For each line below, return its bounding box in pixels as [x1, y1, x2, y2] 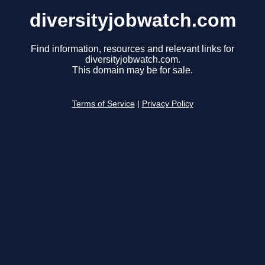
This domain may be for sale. [72, 65, 193, 76]
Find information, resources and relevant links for [31, 44, 234, 54]
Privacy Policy [141, 99, 193, 109]
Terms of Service [72, 99, 135, 109]
